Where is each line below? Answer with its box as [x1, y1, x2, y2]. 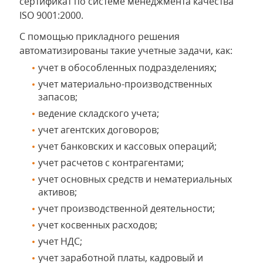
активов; [38, 186, 77, 199]
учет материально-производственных [38, 77, 212, 91]
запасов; [38, 90, 77, 104]
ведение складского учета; [38, 107, 159, 120]
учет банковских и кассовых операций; [38, 140, 217, 153]
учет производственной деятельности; [38, 202, 215, 215]
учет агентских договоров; [38, 123, 159, 137]
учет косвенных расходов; [38, 218, 157, 232]
